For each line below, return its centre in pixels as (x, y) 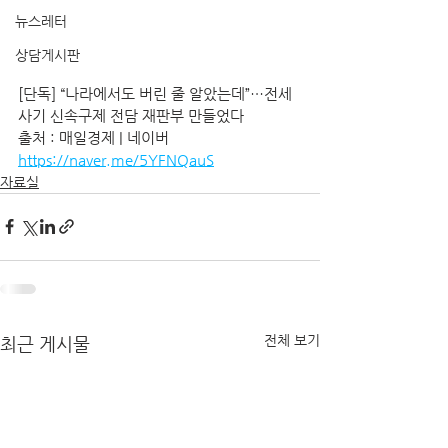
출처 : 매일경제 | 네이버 (95, 137)
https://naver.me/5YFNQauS (116, 159)
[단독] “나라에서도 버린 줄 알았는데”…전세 (155, 93)
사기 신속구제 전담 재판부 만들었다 (133, 115)
